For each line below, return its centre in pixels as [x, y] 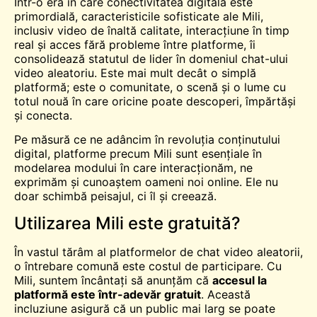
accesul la [240, 280]
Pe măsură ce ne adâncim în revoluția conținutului [147, 140]
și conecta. [43, 115]
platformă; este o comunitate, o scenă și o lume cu [150, 87]
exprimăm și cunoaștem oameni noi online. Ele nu [146, 182]
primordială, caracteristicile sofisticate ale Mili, [139, 16]
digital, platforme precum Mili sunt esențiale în [138, 154]
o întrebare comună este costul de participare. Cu [148, 266]
